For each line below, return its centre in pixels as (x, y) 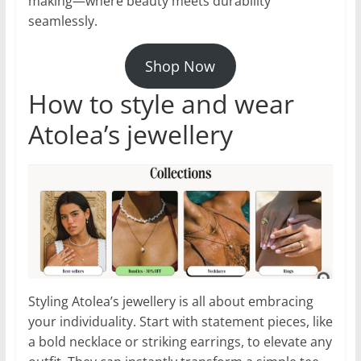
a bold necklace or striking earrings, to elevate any (180, 341)
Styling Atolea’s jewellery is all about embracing (170, 301)
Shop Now (180, 66)
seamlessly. (62, 21)
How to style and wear (161, 104)
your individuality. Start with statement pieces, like (180, 321)
